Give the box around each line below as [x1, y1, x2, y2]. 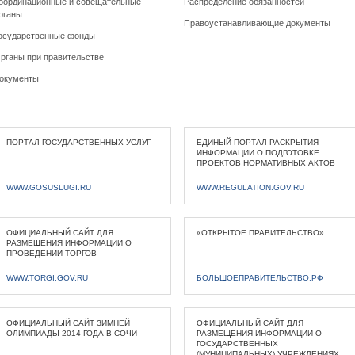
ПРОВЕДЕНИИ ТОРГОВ [6, 249, 97, 258]
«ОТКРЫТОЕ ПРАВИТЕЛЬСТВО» [196, 228, 324, 237]
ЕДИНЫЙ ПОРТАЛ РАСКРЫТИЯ [196, 138, 319, 147]
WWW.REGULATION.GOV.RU [196, 183, 304, 192]
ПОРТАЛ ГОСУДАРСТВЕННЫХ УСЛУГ [6, 138, 151, 147]
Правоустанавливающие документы [183, 18, 330, 28]
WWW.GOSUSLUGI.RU [6, 183, 91, 192]
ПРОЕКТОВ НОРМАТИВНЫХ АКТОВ [196, 158, 335, 167]
